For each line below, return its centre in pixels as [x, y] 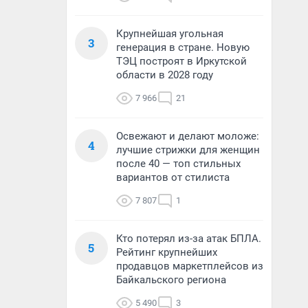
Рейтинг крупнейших [167, 252]
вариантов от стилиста [173, 177]
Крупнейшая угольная [170, 34]
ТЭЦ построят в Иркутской [181, 61]
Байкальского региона [171, 280]
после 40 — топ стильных [178, 164]
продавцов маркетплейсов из [190, 266]
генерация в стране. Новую [183, 47]
